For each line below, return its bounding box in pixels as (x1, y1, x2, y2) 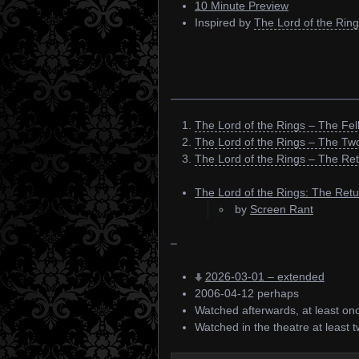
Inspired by (195, 16, 254, 29)
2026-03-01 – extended (204, 270, 325, 283)
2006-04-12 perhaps (195, 287, 299, 300)
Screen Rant (250, 203, 313, 216)
